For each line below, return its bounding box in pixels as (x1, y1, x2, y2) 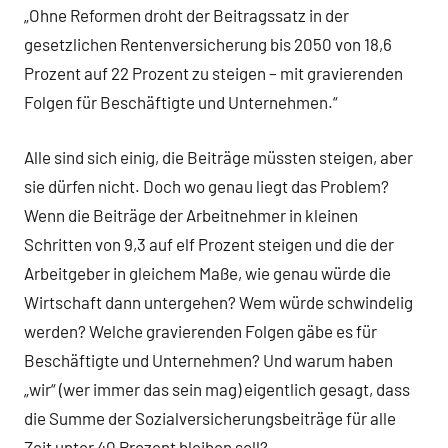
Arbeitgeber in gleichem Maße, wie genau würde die (24, 262, 391, 283)
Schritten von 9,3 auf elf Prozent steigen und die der (24, 233, 394, 254)
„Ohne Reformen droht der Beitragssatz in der (24, 5, 349, 26)
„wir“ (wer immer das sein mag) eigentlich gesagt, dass (24, 378, 410, 399)
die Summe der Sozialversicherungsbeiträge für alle (24, 407, 396, 428)
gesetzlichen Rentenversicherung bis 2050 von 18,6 (24, 34, 392, 55)
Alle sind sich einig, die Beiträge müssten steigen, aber (24, 146, 413, 167)
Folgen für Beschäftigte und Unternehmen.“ (24, 92, 338, 113)
